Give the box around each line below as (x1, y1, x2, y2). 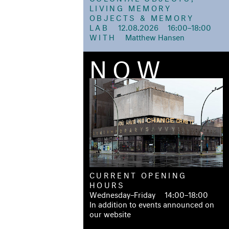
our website (89, 207, 131, 219)
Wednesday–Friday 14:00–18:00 (89, 187, 208, 199)
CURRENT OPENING (89, 168, 187, 180)
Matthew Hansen (116, 30, 185, 42)
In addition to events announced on (89, 197, 214, 209)
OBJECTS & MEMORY (89, 10, 194, 22)
